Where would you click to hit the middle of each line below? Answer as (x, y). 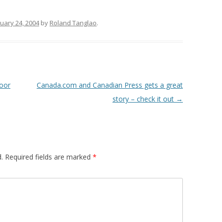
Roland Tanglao (73, 23)
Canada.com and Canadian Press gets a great (110, 85)
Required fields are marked (48, 157)
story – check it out (144, 99)
